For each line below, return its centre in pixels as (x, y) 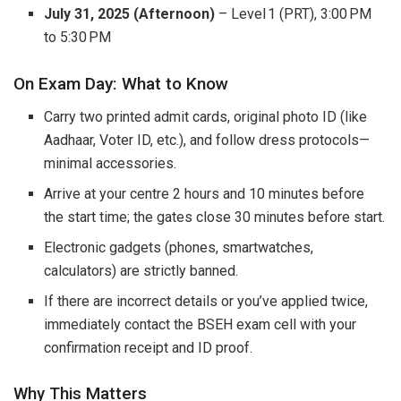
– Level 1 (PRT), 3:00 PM (294, 13)
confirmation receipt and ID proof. (149, 347)
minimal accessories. (111, 163)
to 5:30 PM (78, 37)
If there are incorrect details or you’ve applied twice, (206, 301)
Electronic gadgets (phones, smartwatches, (179, 247)
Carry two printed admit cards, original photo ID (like (206, 116)
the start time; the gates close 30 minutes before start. (215, 217)
